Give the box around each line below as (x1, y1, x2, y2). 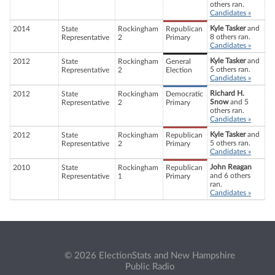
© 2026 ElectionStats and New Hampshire (64, 250, 235, 260)
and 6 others (210, 172, 250, 180)
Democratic (166, 90, 203, 98)
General (166, 58, 191, 66)
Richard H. (210, 90, 244, 98)
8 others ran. (210, 33, 250, 41)
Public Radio (125, 261, 175, 271)
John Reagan (210, 163, 252, 171)
